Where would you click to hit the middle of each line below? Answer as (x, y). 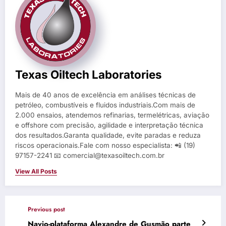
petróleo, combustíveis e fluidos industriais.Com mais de (105, 105)
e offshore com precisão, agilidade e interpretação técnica (109, 125)
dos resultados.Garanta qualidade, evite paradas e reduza (108, 135)
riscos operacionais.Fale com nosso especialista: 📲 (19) (105, 145)
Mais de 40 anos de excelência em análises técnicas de (105, 95)
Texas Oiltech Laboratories (89, 74)
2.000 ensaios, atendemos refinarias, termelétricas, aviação (112, 115)
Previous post (46, 209)
